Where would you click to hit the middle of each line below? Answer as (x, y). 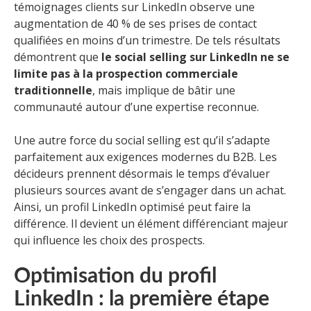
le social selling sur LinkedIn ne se (195, 57)
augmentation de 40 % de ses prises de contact (135, 24)
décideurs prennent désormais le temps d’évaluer (142, 174)
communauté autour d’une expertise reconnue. (136, 107)
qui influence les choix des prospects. (109, 241)
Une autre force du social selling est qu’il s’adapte (142, 141)
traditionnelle (53, 91)
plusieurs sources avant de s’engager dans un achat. (150, 191)
